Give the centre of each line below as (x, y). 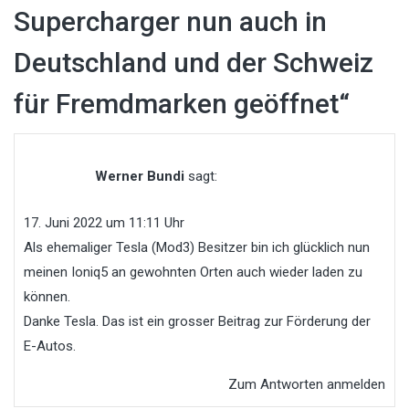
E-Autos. (50, 346)
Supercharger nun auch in (170, 22)
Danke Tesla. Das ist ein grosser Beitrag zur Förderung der (197, 322)
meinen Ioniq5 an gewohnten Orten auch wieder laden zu (193, 273)
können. (47, 297)
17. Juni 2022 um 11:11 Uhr (104, 223)
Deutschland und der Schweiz (194, 63)
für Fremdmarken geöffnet (176, 104)
